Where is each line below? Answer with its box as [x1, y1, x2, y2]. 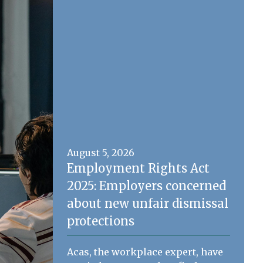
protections [67, 214, 134, 228]
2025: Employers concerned [67, 178, 226, 193]
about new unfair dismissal [67, 196, 228, 211]
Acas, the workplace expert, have [67, 246, 223, 258]
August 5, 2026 [67, 147, 134, 159]
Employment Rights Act [67, 161, 210, 176]
